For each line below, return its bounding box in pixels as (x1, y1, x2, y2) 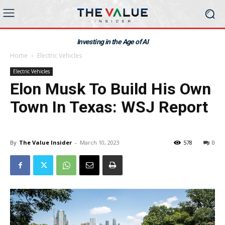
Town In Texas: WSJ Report (10, 97, 208, 117)
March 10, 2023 (80, 139, 120, 146)
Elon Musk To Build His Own (10, 79, 211, 98)
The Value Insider (19, 139, 72, 146)
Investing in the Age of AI (76, 38, 149, 46)
